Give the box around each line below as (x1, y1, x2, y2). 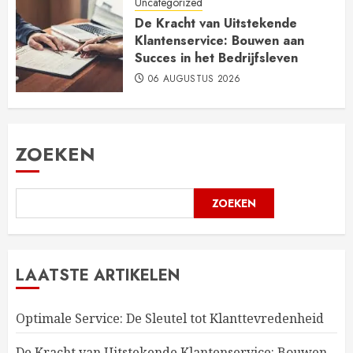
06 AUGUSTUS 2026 (147, 71, 241, 86)
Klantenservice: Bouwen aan (135, 31, 304, 50)
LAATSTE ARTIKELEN (16, 264, 180, 288)
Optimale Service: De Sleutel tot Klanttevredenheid (16, 310, 324, 328)
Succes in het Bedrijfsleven (135, 48, 298, 67)
